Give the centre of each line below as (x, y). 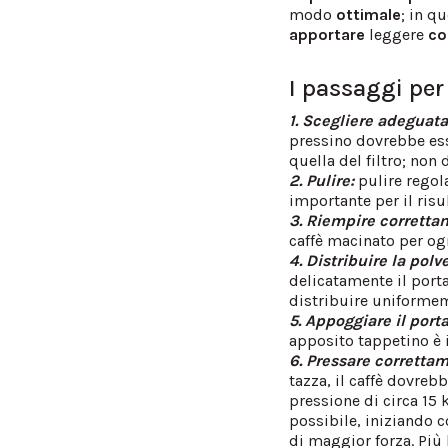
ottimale (369, 14)
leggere (397, 34)
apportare (327, 34)
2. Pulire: (324, 180)
